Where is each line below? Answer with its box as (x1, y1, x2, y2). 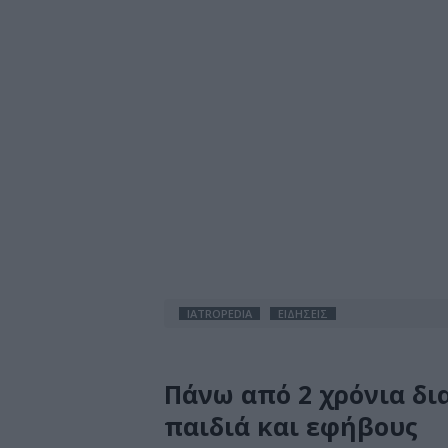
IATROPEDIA (187, 306, 252, 321)
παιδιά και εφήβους (164, 409, 418, 443)
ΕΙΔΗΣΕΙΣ (278, 306, 328, 321)
